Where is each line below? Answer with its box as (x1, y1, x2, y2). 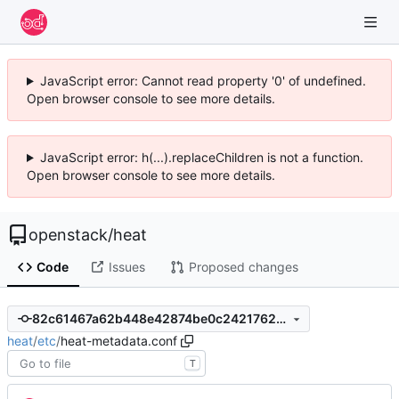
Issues (108, 259, 145, 275)
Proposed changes (188, 259, 298, 275)
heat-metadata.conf (61, 332, 177, 348)
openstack (28, 225, 108, 244)
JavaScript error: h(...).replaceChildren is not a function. (39, 150, 363, 165)
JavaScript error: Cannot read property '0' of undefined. (39, 73, 366, 88)
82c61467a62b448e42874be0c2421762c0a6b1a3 (275, 311, 286, 327)
